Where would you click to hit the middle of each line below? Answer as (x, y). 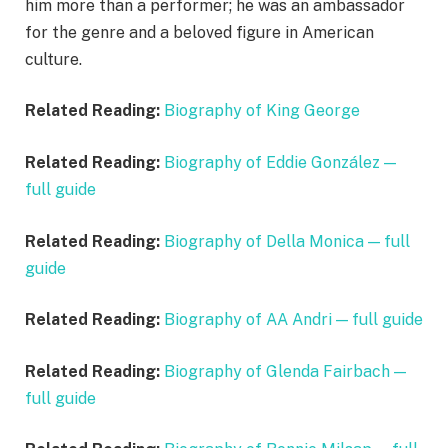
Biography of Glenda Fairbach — (285, 371)
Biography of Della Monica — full (287, 241)
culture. (53, 59)
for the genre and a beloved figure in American (199, 32)
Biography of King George (262, 111)
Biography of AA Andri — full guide (293, 320)
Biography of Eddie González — (280, 162)
